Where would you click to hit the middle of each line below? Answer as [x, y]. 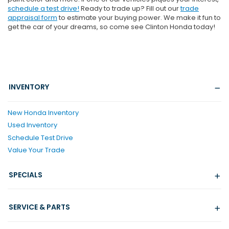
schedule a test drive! [43, 9]
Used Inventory [32, 125]
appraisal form [32, 18]
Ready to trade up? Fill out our [130, 9]
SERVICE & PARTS [39, 207]
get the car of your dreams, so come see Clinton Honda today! [111, 27]
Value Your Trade [36, 150]
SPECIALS [26, 175]
